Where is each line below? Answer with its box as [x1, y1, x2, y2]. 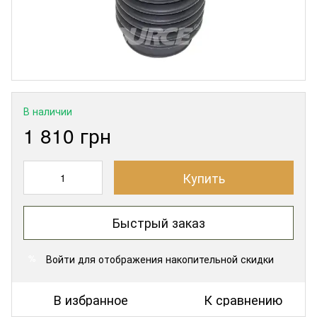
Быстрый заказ [112, 213, 205, 232]
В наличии [23, 103, 72, 118]
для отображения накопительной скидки [75, 251, 274, 266]
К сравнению [204, 289, 282, 309]
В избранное [54, 289, 128, 309]
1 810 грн [23, 120, 111, 149]
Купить [183, 168, 225, 187]
